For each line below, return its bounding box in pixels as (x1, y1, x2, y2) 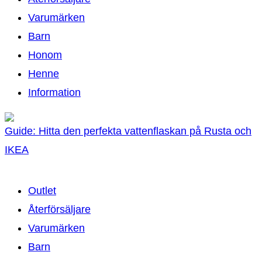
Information (28, 86, 81, 98)
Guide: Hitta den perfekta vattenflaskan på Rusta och (5, 125, 251, 137)
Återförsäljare (28, 203, 91, 215)
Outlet (28, 184, 56, 196)
